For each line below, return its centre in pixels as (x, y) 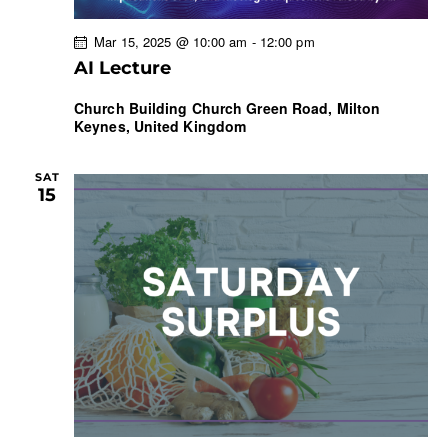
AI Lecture (122, 68)
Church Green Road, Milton (286, 108)
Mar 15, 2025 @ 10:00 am (171, 42)
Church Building (133, 108)
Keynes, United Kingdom (160, 126)
